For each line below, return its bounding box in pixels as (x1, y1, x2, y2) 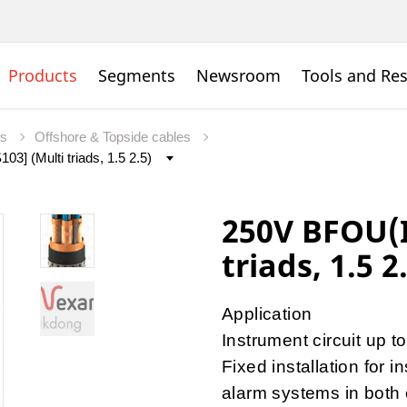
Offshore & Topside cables (35, 129, 194, 145)
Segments (98, 65, 175, 86)
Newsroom (196, 65, 281, 86)
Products (8, 65, 77, 86)
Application (222, 304, 313, 324)
